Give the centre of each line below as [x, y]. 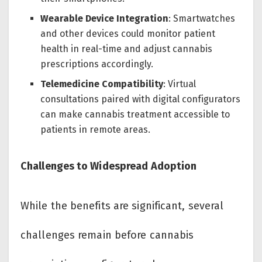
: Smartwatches [202, 19]
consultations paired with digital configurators [141, 99]
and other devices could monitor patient [128, 34]
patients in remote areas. [96, 130]
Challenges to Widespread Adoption [109, 166]
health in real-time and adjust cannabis [127, 49]
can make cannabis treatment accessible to [135, 115]
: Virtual [180, 84]
